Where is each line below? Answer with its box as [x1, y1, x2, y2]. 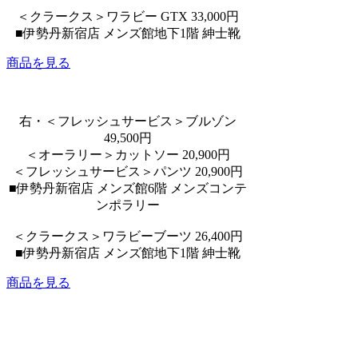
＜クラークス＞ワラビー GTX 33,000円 [17, 9, 239, 23]
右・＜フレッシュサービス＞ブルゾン [19, 113, 237, 128]
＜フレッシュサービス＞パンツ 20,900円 [13, 164, 243, 178]
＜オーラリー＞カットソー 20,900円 [26, 147, 230, 161]
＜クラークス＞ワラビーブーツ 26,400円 [13, 229, 243, 243]
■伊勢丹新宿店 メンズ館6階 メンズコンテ [9, 181, 247, 195]
